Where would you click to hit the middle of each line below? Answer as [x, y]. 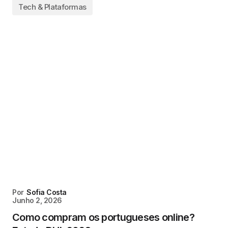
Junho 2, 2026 [37, 200]
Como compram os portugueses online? [103, 217]
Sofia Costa [47, 192]
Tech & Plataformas [52, 7]
